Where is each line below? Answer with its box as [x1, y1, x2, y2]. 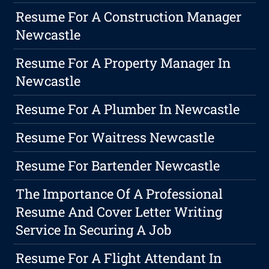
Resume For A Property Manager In [16, 54, 231, 72]
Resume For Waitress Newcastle [16, 128, 215, 147]
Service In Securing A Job [16, 221, 172, 239]
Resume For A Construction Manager [16, 8, 242, 26]
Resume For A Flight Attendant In [16, 249, 222, 267]
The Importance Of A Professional [16, 185, 223, 203]
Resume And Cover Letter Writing [16, 203, 223, 221]
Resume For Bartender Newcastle [16, 157, 220, 175]
